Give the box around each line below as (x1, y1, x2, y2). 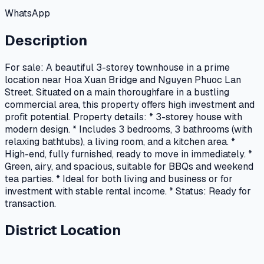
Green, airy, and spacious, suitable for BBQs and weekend (5, 160, 253, 173)
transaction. (5, 197, 56, 210)
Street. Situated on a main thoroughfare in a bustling (5, 85, 229, 98)
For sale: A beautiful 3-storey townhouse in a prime (5, 61, 230, 74)
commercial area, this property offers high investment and (5, 98, 255, 111)
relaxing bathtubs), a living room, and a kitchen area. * (5, 135, 235, 148)
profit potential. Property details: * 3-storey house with (5, 110, 242, 123)
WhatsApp (5, 6, 50, 19)
